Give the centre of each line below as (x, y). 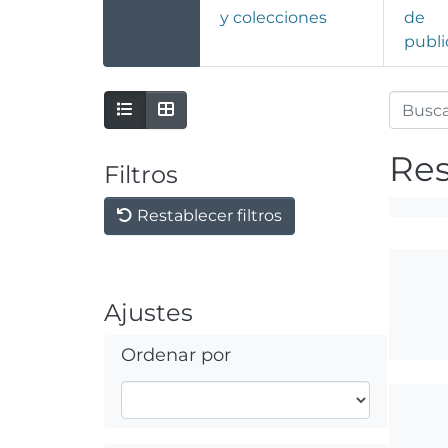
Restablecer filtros (207, 216)
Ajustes (148, 313)
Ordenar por (176, 355)
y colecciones (273, 18)
